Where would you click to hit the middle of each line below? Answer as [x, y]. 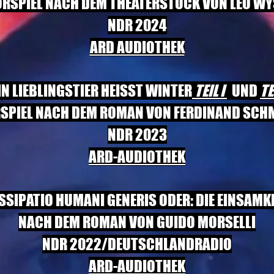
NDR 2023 [137, 135]
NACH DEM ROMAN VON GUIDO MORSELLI [137, 222]
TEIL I [211, 91]
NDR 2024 [137, 25]
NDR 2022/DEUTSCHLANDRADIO [137, 244]
